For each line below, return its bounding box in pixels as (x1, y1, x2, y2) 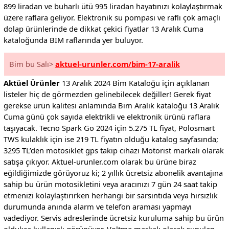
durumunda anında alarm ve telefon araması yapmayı (3, 201, 192, 212)
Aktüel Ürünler (3, 78, 60, 88)
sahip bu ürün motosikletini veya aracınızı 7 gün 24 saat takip (3, 179, 217, 190)
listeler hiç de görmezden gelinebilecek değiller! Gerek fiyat (3, 89, 211, 100)
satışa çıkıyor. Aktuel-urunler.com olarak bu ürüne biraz (3, 156, 196, 167)
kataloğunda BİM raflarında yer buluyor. (3, 34, 143, 45)
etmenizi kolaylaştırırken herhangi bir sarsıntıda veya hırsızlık (3, 190, 218, 201)
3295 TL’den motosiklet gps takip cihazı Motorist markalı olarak (3, 145, 224, 156)
